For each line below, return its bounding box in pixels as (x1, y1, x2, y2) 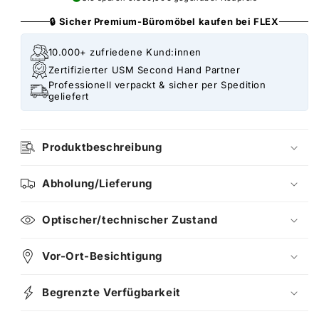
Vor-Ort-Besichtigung (42, 249, 162, 263)
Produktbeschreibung (42, 140, 162, 155)
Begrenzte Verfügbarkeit (42, 286, 181, 300)
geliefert (48, 90, 89, 102)
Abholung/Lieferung (42, 177, 152, 191)
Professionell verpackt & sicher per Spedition (48, 78, 266, 90)
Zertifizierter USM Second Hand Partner (48, 64, 241, 76)
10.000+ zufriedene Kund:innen (48, 46, 202, 58)
